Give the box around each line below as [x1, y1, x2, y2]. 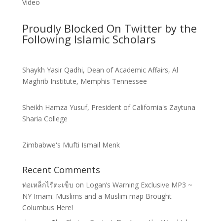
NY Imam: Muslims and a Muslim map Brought [22, 191, 172, 201]
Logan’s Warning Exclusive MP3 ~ [85, 180, 192, 189]
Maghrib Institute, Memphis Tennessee [22, 76, 147, 86]
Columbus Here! [22, 202, 73, 212]
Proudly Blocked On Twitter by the [22, 20, 197, 36]
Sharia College [22, 113, 68, 123]
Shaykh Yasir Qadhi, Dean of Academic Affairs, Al [22, 65, 178, 74]
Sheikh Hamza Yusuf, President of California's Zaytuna [22, 102, 195, 112]
